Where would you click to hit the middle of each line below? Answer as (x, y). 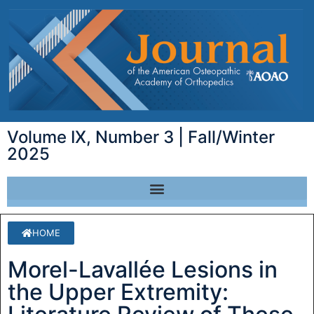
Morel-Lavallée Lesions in (143, 270)
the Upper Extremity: (118, 292)
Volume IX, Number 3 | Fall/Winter (141, 137)
